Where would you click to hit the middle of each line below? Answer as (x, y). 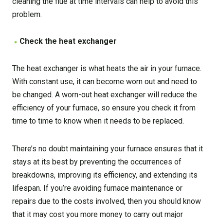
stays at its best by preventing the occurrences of (97, 162)
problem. (27, 15)
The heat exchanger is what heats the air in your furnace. (107, 69)
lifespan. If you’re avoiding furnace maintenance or (97, 188)
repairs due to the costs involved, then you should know (107, 201)
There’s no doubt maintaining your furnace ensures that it (108, 149)
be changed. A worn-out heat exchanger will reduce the (105, 95)
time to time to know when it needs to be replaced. (98, 121)
